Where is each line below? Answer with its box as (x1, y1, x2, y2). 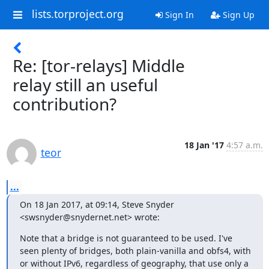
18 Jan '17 (184, 139, 224, 151)
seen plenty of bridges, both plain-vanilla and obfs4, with (19, 245, 251, 256)
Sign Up (220, 9, 255, 20)
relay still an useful (13, 73, 158, 96)
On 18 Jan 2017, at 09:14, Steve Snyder (19, 199, 174, 210)
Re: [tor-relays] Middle (13, 54, 185, 77)
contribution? (13, 92, 116, 115)
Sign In (162, 9, 194, 20)
